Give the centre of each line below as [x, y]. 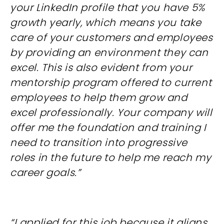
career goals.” [45, 172]
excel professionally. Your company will [111, 112]
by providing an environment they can [109, 52]
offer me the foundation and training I [108, 127]
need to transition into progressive [99, 142]
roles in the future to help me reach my [111, 157]
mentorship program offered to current [111, 82]
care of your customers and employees [111, 37]
